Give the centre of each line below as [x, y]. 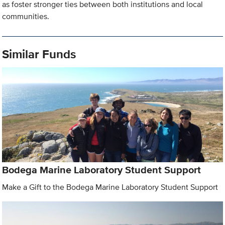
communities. [26, 17]
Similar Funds [39, 54]
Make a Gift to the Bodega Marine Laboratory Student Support [110, 187]
